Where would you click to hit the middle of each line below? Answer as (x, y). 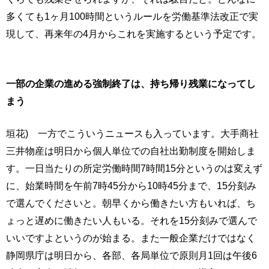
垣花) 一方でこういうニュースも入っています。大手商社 (132, 134)
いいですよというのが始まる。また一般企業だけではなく (131, 238)
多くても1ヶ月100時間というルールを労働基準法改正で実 (132, 17)
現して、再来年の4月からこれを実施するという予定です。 (134, 34)
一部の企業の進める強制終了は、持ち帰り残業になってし (131, 84)
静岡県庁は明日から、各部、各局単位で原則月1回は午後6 (131, 255)
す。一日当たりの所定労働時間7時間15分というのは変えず (134, 168)
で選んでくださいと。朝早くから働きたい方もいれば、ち (131, 203)
